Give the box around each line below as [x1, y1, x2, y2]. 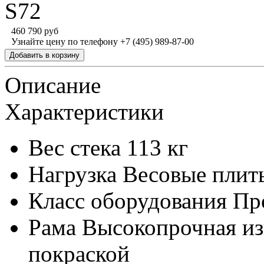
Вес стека [28, 135, 121, 160]
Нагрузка [28, 161, 117, 187]
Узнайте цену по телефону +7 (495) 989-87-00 [11, 37, 194, 47]
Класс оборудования [28, 188, 227, 213]
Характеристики [5, 99, 164, 124]
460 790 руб [11, 26, 58, 36]
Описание [5, 72, 101, 98]
